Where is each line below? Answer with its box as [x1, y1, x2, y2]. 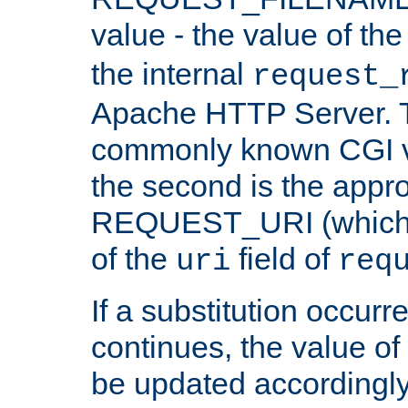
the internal [91, 56, 252, 91]
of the [91, 240, 176, 276]
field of [230, 240, 338, 276]
